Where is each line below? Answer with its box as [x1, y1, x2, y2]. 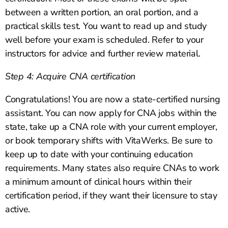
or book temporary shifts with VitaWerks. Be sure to [5, 134, 213, 147]
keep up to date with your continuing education [5, 148, 193, 161]
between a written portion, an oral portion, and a [5, 6, 198, 19]
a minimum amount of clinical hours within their [5, 176, 192, 188]
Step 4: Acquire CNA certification [5, 70, 136, 83]
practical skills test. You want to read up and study [5, 20, 207, 33]
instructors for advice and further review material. [5, 47, 201, 60]
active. [5, 203, 31, 216]
